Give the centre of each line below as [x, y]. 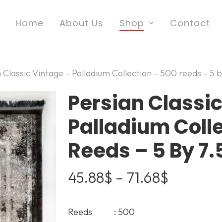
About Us [81, 23]
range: [189, 192]
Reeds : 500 [101, 212]
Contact [190, 23]
